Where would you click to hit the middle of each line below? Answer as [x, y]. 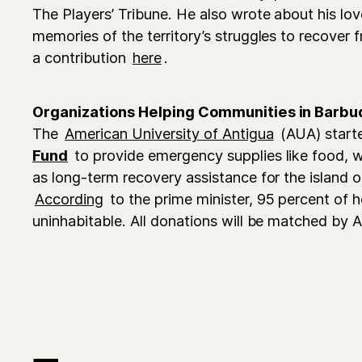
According [69, 198]
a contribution [81, 57]
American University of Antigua [169, 133]
